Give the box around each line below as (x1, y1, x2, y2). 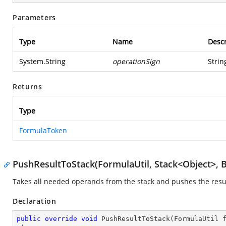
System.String (19, 56, 66, 66)
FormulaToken (19, 126, 67, 135)
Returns (13, 82, 42, 91)
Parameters (13, 13, 56, 22)
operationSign (112, 56, 160, 66)
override (45, 215, 77, 222)
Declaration (13, 196, 56, 206)
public (17, 215, 41, 222)
